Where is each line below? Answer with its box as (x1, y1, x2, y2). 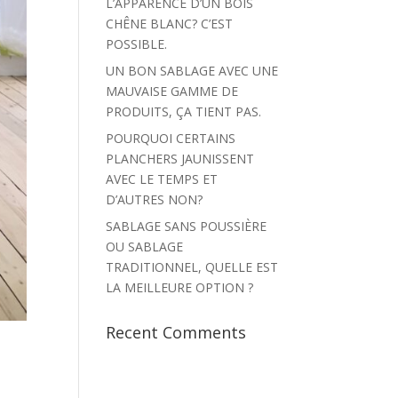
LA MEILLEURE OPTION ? (106, 279, 254, 296)
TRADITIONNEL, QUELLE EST (106, 259, 279, 275)
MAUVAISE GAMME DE (106, 83, 239, 99)
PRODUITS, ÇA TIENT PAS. (106, 103, 262, 120)
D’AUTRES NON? (106, 191, 203, 208)
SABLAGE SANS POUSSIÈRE (106, 218, 267, 235)
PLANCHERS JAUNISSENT (106, 150, 255, 167)
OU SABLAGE (106, 238, 184, 255)
